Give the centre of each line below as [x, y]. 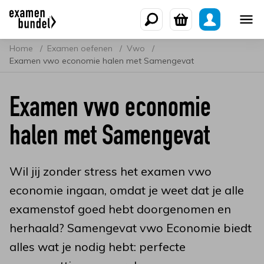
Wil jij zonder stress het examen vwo [110, 171]
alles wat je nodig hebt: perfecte [98, 247]
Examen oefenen [81, 48]
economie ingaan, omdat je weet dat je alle [127, 190]
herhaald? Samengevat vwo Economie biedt [131, 228]
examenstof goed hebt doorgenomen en [120, 209]
